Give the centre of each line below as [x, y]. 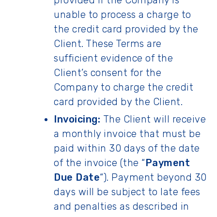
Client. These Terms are [108, 44]
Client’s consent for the [108, 73]
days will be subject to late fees [127, 192]
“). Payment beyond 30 [153, 177]
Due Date [77, 177]
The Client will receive [153, 119]
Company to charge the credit [124, 87]
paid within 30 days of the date [127, 148]
